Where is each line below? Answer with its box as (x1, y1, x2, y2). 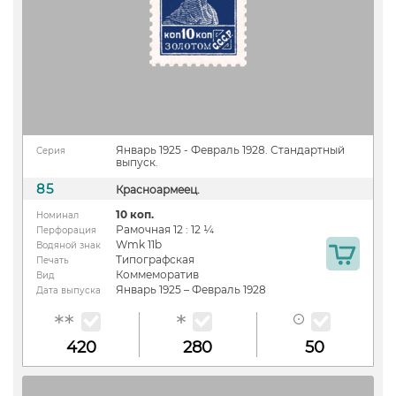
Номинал (36, 209, 79, 221)
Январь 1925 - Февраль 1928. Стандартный (116, 142, 345, 156)
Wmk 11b (116, 237, 162, 251)
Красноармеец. (116, 182, 200, 196)
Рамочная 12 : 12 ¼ (116, 222, 214, 236)
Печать (36, 254, 69, 266)
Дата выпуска (36, 284, 101, 296)
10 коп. (116, 207, 154, 221)
